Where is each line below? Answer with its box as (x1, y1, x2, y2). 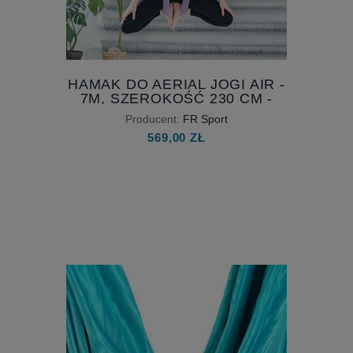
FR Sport (183, 113, 228, 126)
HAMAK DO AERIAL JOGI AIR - (68, 76, 285, 92)
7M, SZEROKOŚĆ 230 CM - (80, 90, 273, 106)
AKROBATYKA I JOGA (98, 104, 255, 121)
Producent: (125, 113, 180, 126)
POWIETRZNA (125, 118, 227, 135)
